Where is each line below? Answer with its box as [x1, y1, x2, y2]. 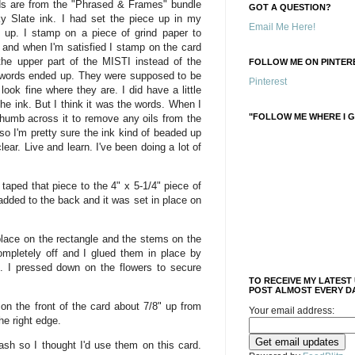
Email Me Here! [249, 21, 315, 32]
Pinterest [249, 76, 287, 87]
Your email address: [249, 305, 334, 316]
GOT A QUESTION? [249, 2, 331, 12]
